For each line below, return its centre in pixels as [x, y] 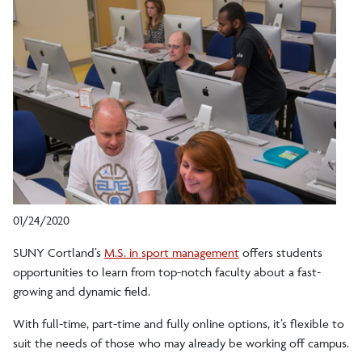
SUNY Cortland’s [59, 253]
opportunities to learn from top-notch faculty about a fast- [167, 272]
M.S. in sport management [172, 253]
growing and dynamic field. [82, 292]
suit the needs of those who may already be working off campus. [181, 343]
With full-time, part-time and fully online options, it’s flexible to [179, 324]
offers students [281, 253]
